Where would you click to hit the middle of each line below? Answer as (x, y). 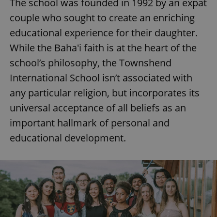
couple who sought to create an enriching (102, 18)
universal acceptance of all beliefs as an (98, 108)
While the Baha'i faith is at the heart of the (103, 48)
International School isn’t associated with (101, 78)
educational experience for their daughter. (104, 33)
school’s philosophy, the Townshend (91, 63)
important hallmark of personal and (90, 123)
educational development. (68, 138)
